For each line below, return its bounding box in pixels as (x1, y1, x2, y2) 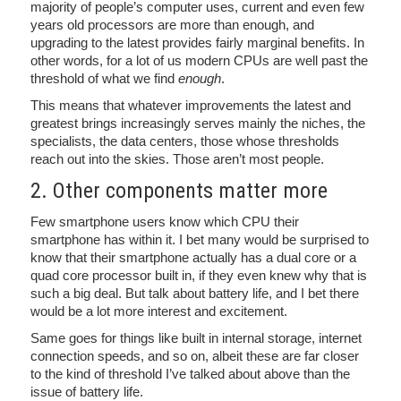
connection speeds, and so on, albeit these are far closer (30, 347, 359, 363)
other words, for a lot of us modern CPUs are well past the (30, 52, 368, 68)
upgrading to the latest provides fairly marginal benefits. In (30, 34, 364, 50)
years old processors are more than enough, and (30, 16, 314, 32)
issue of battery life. (30, 383, 143, 399)
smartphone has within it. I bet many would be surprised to (30, 231, 369, 247)
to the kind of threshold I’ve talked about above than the (30, 365, 350, 381)
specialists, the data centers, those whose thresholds (30, 132, 339, 149)
